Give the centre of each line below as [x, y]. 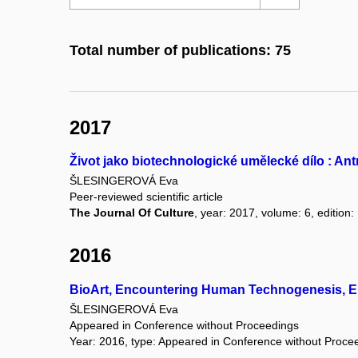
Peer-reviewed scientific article [146, 197]
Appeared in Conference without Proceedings [184, 325]
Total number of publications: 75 [180, 51]
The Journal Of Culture [132, 213]
